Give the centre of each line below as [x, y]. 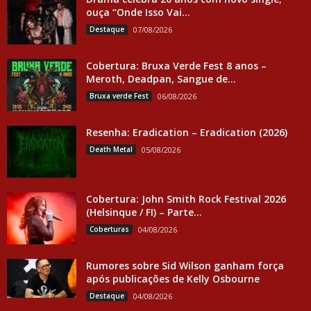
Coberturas [109, 229]
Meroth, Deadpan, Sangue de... [161, 78]
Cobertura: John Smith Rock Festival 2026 [186, 199]
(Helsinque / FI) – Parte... [144, 212]
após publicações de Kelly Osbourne [173, 278]
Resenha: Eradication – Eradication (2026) [187, 132]
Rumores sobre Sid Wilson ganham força [185, 265]
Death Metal [111, 149]
